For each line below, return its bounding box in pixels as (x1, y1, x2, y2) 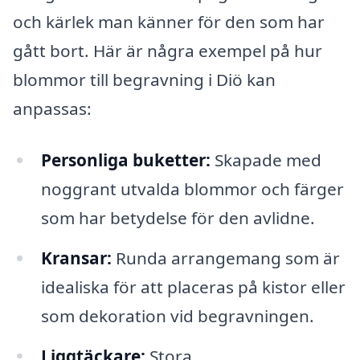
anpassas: (13, 97, 92, 121)
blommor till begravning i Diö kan (13, 68, 276, 92)
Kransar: (40, 246, 112, 269)
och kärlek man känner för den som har (13, 10, 325, 34)
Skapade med (210, 148, 321, 171)
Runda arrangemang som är (111, 246, 340, 269)
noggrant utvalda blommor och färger (40, 177, 344, 200)
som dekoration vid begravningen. (40, 304, 314, 327)
